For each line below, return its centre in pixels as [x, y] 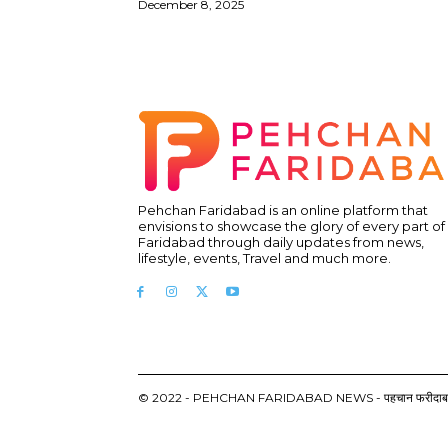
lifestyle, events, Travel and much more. [264, 258]
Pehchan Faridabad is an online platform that [283, 210]
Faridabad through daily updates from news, [281, 242]
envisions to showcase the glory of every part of [291, 226]
